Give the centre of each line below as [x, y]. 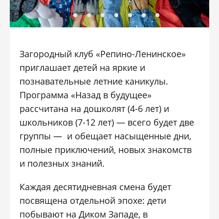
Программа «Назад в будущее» [86, 95]
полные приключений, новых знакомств [106, 150]
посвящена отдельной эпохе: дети [93, 200]
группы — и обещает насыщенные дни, [106, 136]
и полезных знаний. [62, 163]
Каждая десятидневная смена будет [96, 187]
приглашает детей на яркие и [83, 67]
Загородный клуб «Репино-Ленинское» [103, 54]
